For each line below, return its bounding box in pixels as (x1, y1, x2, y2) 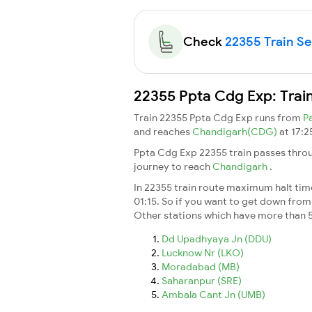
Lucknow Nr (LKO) (162, 246, 244, 259)
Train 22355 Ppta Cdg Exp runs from (134, 111, 303, 124)
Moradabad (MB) (162, 260, 240, 273)
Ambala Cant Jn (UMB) (162, 288, 265, 301)
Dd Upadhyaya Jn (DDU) (162, 232, 272, 245)
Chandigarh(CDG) (192, 125, 279, 138)
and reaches (134, 125, 192, 138)
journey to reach (134, 159, 212, 173)
